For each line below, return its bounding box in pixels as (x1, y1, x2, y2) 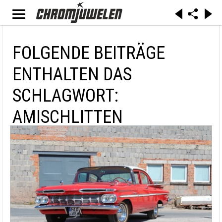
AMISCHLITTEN (12, 107, 123, 127)
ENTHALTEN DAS (12, 64, 132, 85)
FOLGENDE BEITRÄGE (12, 43, 165, 63)
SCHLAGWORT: (12, 85, 118, 106)
